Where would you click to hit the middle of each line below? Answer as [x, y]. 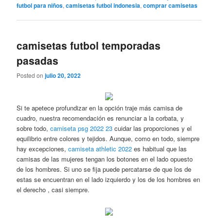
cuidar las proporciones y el [152, 128]
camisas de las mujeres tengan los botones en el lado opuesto [105, 159]
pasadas [38, 60]
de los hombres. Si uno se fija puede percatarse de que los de [104, 169]
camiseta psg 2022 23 [82, 128]
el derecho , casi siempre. [53, 190]
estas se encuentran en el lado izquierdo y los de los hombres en [109, 180]
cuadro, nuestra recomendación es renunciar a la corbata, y [100, 118]
